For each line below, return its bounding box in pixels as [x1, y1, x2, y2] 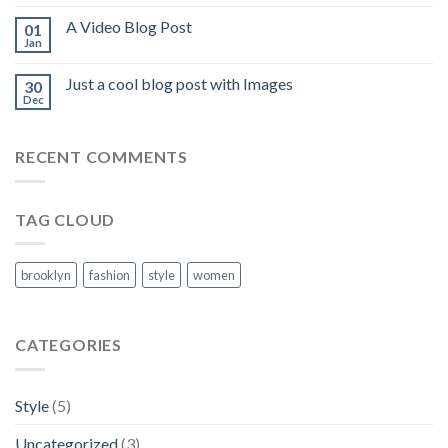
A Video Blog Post [66, 16, 192, 36]
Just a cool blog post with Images [66, 73, 293, 93]
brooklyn [21, 267, 71, 284]
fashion [89, 267, 130, 284]
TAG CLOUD [15, 209, 116, 229]
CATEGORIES [15, 335, 122, 355]
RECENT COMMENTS [15, 146, 188, 166]
